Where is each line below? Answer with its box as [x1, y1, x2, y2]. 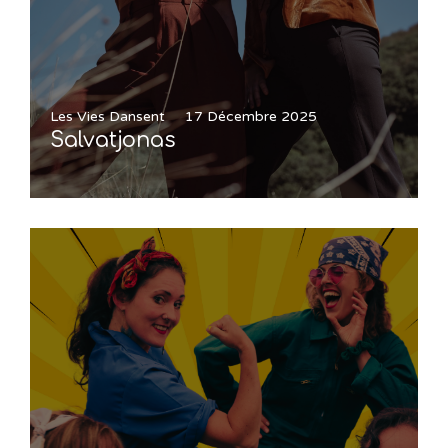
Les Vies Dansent [50, 108, 165, 125]
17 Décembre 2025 [185, 108, 317, 125]
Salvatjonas [50, 128, 176, 152]
